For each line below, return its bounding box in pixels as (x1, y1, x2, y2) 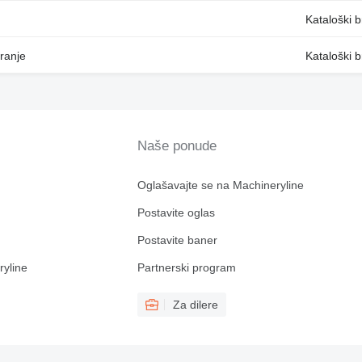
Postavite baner (137, 234, 217, 246)
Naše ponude (137, 138, 217, 154)
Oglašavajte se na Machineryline (137, 179, 304, 192)
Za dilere (172, 298, 218, 311)
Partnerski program (137, 261, 236, 274)
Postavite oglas (137, 206, 215, 219)
